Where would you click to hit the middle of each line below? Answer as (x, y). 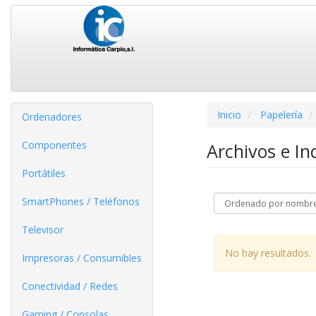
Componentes (54, 145)
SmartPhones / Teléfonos (81, 201)
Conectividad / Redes (70, 286)
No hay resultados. (268, 253)
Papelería (281, 115)
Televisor (43, 230)
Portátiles (44, 173)
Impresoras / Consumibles (82, 258)
